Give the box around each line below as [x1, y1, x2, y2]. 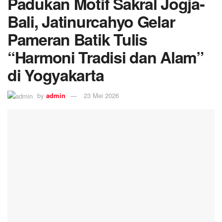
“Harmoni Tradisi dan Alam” [7, 46, 204, 68]
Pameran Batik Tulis [7, 28, 147, 51]
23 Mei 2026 [84, 90, 119, 100]
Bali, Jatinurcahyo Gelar [7, 10, 175, 33]
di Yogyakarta [7, 63, 104, 86]
